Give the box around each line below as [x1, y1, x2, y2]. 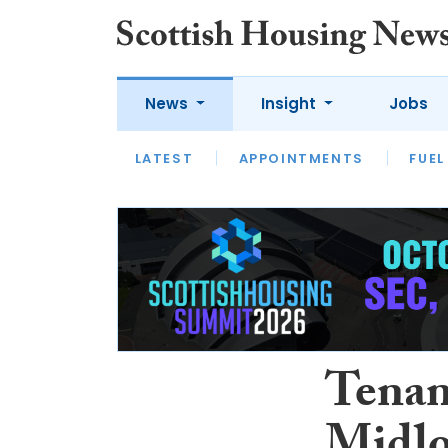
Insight [260, 93, 320, 114]
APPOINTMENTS [238, 148, 364, 168]
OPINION [238, 158, 308, 177]
